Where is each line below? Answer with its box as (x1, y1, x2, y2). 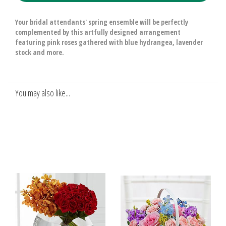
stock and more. (15, 47, 64, 57)
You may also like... (15, 87, 70, 99)
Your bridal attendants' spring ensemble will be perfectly (15, 17, 188, 27)
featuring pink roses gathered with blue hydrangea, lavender (15, 37, 203, 47)
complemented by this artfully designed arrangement (15, 27, 181, 37)
